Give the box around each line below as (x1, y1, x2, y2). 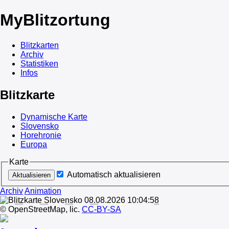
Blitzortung (23, 11, 110, 30)
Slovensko (20, 121, 59, 130)
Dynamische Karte (20, 112, 87, 121)
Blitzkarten (20, 40, 59, 50)
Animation (25, 187, 61, 196)
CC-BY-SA (82, 205, 121, 214)
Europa (20, 140, 47, 149)
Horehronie (20, 130, 61, 140)
